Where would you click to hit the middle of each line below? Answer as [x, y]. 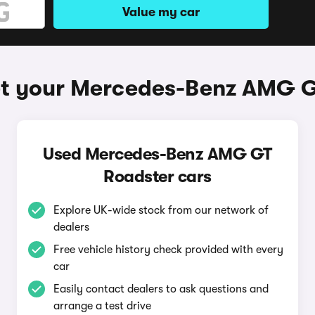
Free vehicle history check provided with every [168, 250]
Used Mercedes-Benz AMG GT [157, 154]
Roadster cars [157, 176]
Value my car [161, 12]
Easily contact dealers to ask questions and [161, 289]
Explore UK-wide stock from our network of [161, 210]
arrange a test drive [102, 306]
